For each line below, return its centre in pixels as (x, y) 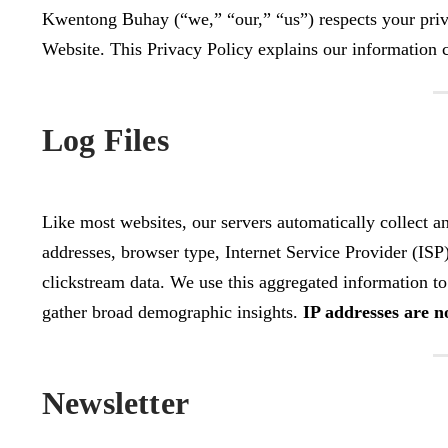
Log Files (105, 140)
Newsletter (115, 403)
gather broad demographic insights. (172, 312)
